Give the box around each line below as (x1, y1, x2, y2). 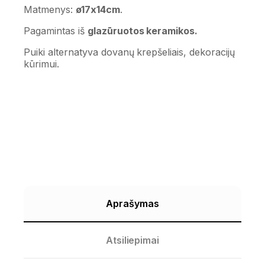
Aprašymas (106, 197, 159, 209)
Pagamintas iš (24, 24, 88, 37)
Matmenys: (24, 3, 76, 15)
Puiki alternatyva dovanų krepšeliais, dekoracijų (24, 46, 235, 58)
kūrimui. (24, 57, 59, 70)
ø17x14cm (75, 3, 120, 15)
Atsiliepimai (105, 234, 160, 246)
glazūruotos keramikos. (87, 24, 198, 37)
